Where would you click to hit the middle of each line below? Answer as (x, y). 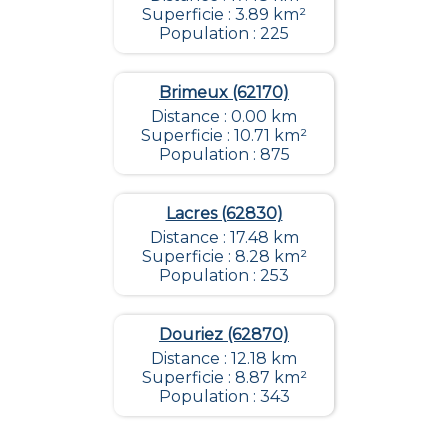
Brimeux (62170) (224, 93)
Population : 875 (224, 155)
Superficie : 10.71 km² (224, 136)
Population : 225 (224, 34)
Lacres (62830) (224, 214)
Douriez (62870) (224, 335)
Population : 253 (224, 276)
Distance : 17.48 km (224, 238)
